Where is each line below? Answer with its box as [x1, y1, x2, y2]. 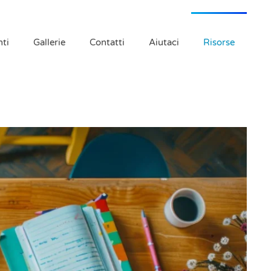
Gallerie [33, 37, 65, 48]
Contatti [90, 37, 125, 48]
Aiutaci [149, 37, 179, 48]
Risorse [203, 37, 235, 48]
